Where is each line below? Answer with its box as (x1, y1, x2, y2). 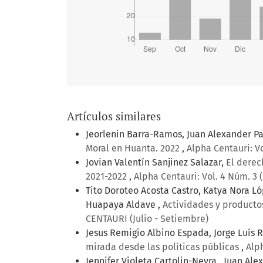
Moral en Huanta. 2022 (86, 143, 182, 154)
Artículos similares (67, 109, 161, 124)
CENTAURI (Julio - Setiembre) (86, 213, 208, 225)
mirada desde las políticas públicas (86, 241, 241, 253)
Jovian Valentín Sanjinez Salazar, (86, 157, 226, 168)
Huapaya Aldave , (86, 199, 163, 211)
